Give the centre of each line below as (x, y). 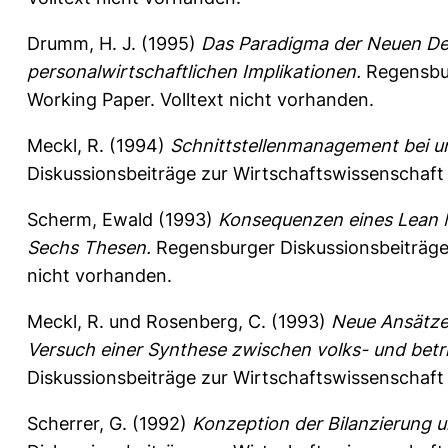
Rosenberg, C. (206, 321)
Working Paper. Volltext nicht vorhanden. (200, 99)
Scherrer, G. (77, 423)
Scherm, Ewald (90, 219)
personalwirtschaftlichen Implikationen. (194, 71)
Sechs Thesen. (89, 247)
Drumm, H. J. (81, 43)
